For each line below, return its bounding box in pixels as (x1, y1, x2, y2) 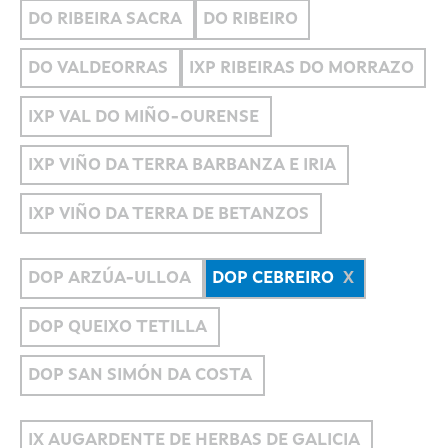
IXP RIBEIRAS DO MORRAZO (188, 59, 414, 77)
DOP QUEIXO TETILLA (28, 318, 208, 336)
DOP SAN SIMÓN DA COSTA (28, 367, 253, 385)
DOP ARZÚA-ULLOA (28, 270, 192, 288)
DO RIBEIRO (202, 11, 298, 29)
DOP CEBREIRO (211, 270, 334, 288)
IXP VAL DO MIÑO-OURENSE (28, 108, 260, 126)
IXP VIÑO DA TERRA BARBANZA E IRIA (28, 157, 337, 175)
